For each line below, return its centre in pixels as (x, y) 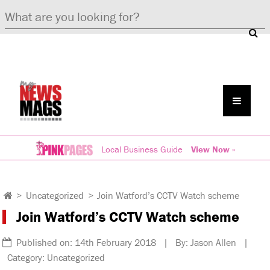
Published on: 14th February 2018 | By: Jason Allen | (130, 242)
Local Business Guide (142, 149)
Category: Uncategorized (54, 257)
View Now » (213, 149)
